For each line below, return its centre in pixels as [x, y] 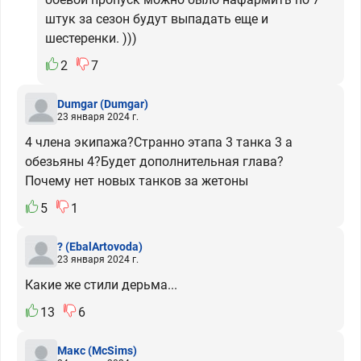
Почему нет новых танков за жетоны [137, 181]
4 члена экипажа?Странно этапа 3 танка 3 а [159, 142]
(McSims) [112, 350]
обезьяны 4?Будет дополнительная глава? [154, 162]
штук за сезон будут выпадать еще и [157, 19]
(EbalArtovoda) [104, 246]
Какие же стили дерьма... [101, 285]
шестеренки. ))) [91, 38]
